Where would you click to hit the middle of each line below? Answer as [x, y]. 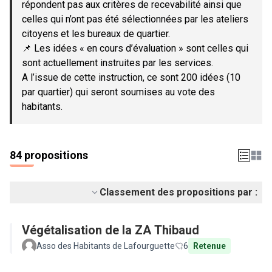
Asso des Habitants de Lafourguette [106, 246]
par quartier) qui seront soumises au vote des [118, 92]
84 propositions [49, 155]
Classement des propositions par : [178, 192]
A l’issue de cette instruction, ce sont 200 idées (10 [131, 77]
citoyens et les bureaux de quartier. [96, 34]
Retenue [209, 246]
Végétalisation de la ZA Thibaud [110, 230]
